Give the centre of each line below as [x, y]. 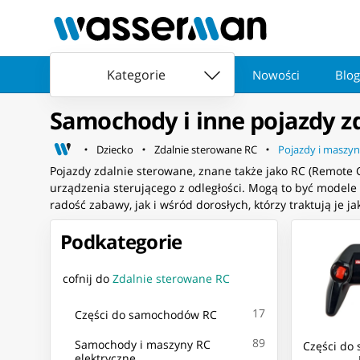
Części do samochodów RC [146, 314]
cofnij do [86, 279]
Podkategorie [121, 242]
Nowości [276, 75]
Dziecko [115, 150]
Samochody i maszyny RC [143, 344]
